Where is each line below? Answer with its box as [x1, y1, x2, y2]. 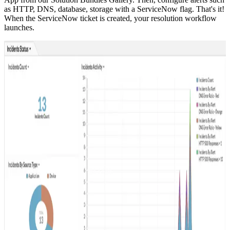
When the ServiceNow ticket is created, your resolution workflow [4, 13, 217, 23]
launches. [4, 23, 34, 32]
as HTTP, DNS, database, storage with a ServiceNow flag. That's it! [4, 4, 224, 13]
